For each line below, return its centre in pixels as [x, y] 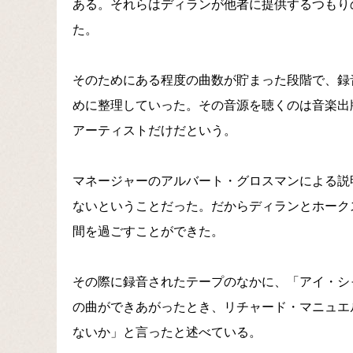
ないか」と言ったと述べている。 [167, 333]
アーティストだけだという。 [154, 131]
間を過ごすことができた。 [148, 232]
